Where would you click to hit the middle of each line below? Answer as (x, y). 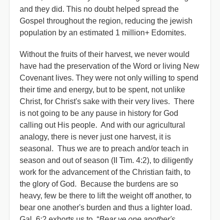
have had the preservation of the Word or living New (110, 66)
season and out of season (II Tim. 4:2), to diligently (106, 160)
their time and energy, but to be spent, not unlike (102, 90)
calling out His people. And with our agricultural (102, 125)
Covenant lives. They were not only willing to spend (109, 78)
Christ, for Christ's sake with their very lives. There (107, 101)
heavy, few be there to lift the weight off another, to (106, 196)
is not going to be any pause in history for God (99, 113)
